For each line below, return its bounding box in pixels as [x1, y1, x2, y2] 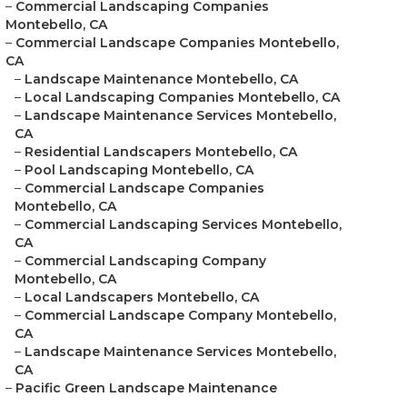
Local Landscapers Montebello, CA [25, 289, 259, 305]
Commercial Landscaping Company [25, 253, 266, 269]
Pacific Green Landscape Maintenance [15, 380, 277, 396]
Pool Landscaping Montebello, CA [25, 162, 253, 178]
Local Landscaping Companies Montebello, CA [25, 89, 340, 105]
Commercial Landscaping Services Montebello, [25, 216, 342, 233]
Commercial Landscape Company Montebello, [25, 307, 336, 323]
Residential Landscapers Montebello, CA [25, 144, 297, 160]
